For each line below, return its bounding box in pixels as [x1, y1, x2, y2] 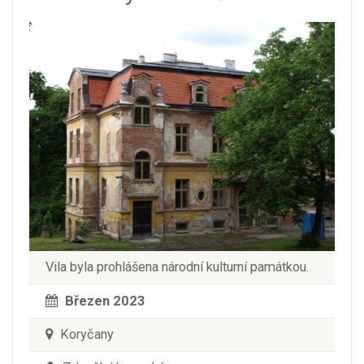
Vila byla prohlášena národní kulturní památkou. [45, 258, 309, 275]
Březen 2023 [65, 292, 145, 309]
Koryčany [57, 326, 114, 342]
